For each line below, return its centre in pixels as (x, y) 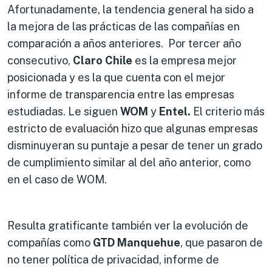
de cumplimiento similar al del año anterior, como (129, 162)
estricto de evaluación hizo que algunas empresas (133, 128)
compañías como (50, 242)
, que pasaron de (222, 242)
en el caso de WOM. (57, 179)
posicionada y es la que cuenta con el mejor (116, 77)
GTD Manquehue (137, 242)
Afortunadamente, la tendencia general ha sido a (131, 9)
